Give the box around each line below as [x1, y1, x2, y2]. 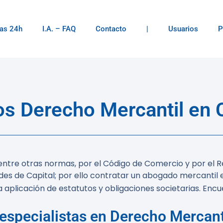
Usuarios [168, 24, 198, 33]
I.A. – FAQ [42, 24, 76, 33]
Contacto [96, 24, 126, 33]
